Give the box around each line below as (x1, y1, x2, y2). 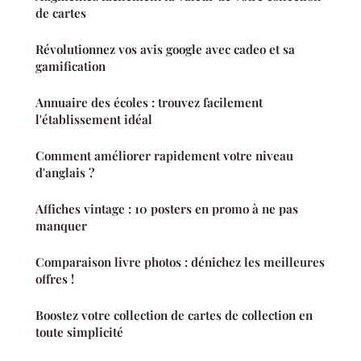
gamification (35, 58, 106, 75)
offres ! (35, 271, 74, 288)
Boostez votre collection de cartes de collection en (35, 307, 313, 324)
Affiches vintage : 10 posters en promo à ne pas (35, 201, 298, 218)
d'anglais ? (35, 164, 94, 181)
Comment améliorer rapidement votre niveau (35, 147, 293, 164)
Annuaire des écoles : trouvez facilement (35, 94, 263, 111)
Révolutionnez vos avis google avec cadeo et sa (35, 41, 295, 58)
